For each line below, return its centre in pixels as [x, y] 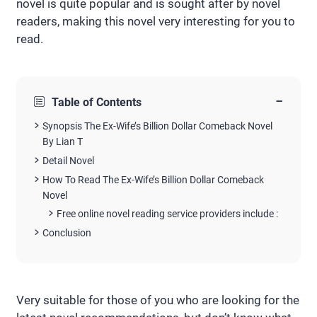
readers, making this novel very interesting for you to [156, 21]
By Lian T [63, 142]
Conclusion [67, 233]
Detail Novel [68, 160]
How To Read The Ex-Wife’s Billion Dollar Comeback [153, 179]
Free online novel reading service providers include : [167, 214]
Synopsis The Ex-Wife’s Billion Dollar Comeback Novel [157, 126]
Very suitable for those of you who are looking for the [158, 300]
